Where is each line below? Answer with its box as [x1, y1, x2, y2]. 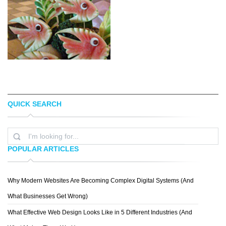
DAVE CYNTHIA [28, 185, 65, 191]
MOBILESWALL [136, 104, 173, 110]
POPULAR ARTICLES [8, 144, 79, 153]
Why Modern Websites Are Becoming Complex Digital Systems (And [8, 177, 194, 184]
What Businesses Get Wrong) [8, 192, 88, 200]
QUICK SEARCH [8, 99, 62, 108]
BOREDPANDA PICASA [18, 104, 75, 110]
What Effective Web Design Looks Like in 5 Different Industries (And [8, 208, 192, 216]
